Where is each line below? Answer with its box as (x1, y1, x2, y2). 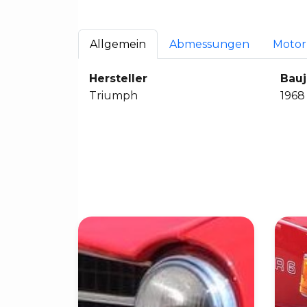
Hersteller (89, 71, 147, 85)
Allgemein (90, 37, 146, 51)
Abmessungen (169, 37, 249, 51)
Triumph (89, 88, 138, 102)
